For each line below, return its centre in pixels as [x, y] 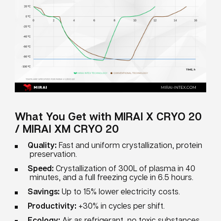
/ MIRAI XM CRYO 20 [67, 129]
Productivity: [52, 206]
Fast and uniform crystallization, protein [129, 145]
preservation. [53, 154]
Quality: [42, 145]
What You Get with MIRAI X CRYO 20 [108, 116]
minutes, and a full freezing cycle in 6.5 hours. [111, 177]
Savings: [44, 192]
